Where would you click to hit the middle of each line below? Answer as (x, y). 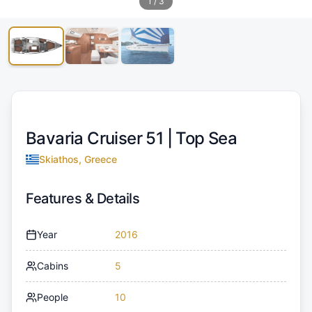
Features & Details (83, 198)
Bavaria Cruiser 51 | (101, 138)
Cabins (53, 265)
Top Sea (206, 138)
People (53, 297)
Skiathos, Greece (78, 159)
